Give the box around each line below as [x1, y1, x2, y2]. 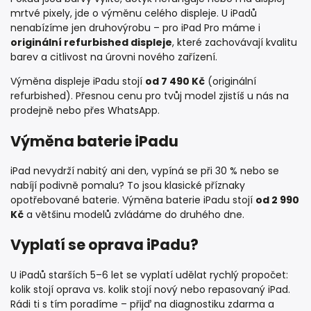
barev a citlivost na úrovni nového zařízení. [10, 50, 217, 65]
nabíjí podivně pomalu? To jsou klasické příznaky [10, 178, 245, 192]
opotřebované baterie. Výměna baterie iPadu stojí [10, 192, 255, 207]
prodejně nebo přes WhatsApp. [10, 103, 160, 118]
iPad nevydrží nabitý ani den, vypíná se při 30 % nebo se [10, 163, 279, 178]
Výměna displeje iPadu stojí [10, 74, 145, 89]
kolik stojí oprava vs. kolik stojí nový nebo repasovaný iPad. [10, 282, 290, 296]
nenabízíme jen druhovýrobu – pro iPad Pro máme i [10, 21, 260, 35]
